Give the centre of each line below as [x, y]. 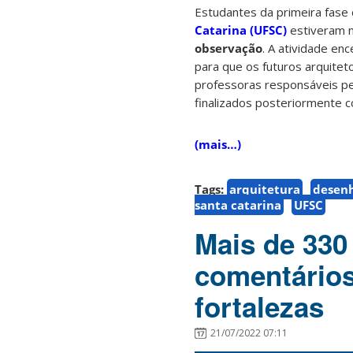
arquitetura [265, 190]
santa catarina [238, 205]
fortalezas [259, 307]
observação [229, 48]
